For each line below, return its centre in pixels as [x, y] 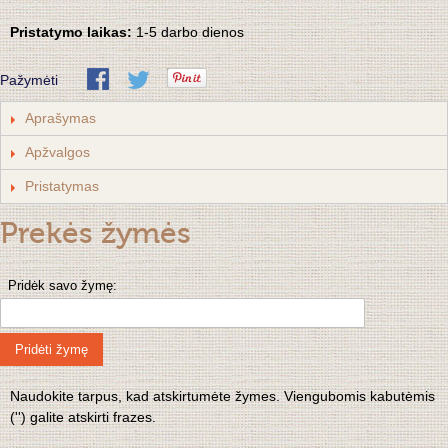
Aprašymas [60, 118]
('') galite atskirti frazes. [83, 417]
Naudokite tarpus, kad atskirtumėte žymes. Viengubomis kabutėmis [222, 396]
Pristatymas [62, 186]
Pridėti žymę [51, 350]
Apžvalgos [57, 152]
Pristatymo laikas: [73, 32]
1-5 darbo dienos [190, 32]
